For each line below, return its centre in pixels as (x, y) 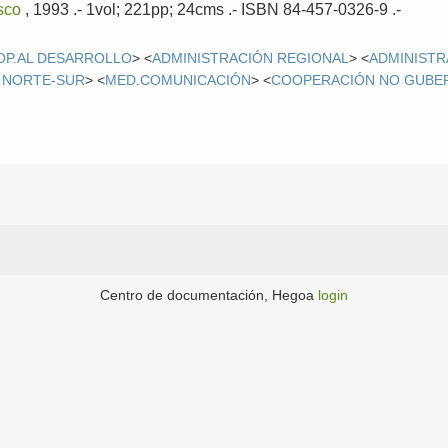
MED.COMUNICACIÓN (178, 80)
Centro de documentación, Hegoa (209, 295)
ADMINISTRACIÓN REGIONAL (251, 58)
